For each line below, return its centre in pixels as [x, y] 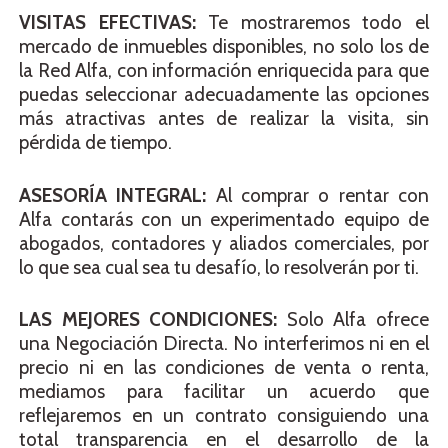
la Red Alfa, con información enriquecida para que [224, 71]
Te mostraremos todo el [312, 23]
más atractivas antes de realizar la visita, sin [224, 119]
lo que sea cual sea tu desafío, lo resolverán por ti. [219, 267]
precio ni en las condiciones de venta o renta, [224, 368]
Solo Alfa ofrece [353, 320]
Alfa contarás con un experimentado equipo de [224, 219]
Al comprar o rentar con [318, 195]
